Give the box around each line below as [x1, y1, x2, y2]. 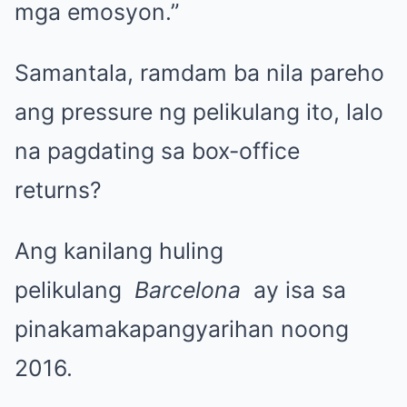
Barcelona [134, 275, 241, 303]
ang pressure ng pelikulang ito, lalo [15, 97, 383, 125]
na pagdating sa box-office [15, 136, 300, 164]
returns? [15, 175, 102, 203]
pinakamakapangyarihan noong [15, 314, 349, 342]
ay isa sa [241, 275, 346, 303]
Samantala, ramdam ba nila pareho [15, 58, 384, 86]
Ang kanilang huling [15, 236, 223, 264]
